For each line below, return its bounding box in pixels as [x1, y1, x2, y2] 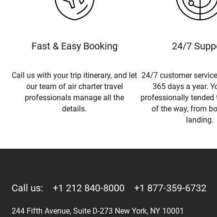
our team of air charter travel [26, 81, 123, 91]
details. [62, 104, 87, 113]
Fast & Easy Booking [31, 40, 118, 52]
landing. [186, 115, 214, 124]
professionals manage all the [25, 93, 124, 102]
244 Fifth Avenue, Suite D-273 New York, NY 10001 [12, 206, 184, 216]
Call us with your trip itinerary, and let [12, 70, 138, 80]
